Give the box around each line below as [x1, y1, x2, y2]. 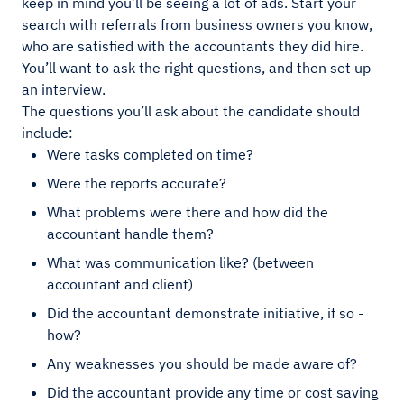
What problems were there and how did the [47, 203, 328, 222]
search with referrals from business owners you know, [22, 15, 372, 34]
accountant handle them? [47, 225, 214, 243]
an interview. [22, 80, 106, 99]
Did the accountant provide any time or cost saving [47, 383, 378, 402]
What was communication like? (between [47, 253, 314, 272]
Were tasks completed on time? [47, 145, 253, 164]
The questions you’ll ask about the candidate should [22, 102, 360, 121]
